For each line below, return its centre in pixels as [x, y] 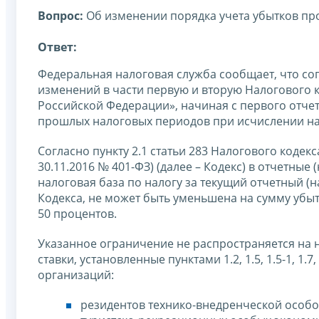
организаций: [76, 274]
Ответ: [57, 47]
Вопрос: [62, 15]
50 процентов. [77, 213]
